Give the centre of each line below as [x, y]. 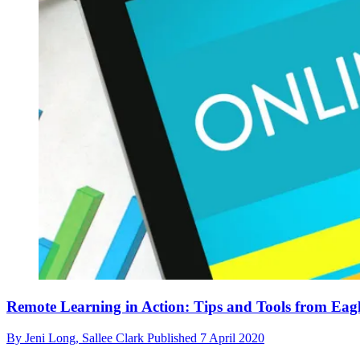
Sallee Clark [115, 337]
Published [174, 337]
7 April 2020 [232, 337]
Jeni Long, [53, 337]
